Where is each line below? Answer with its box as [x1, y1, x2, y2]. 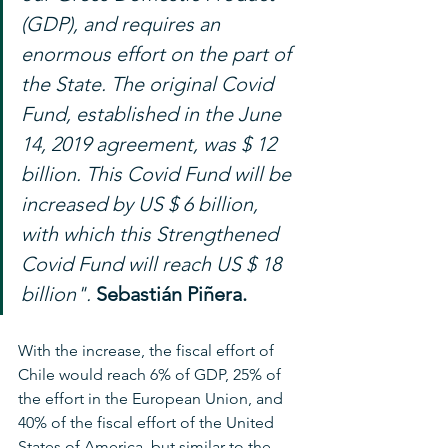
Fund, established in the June [21, 101, 286, 126]
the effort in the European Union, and [18, 388, 287, 408]
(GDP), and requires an [21, 11, 225, 36]
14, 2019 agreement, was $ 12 [21, 131, 281, 156]
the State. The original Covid [21, 71, 278, 96]
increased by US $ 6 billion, [21, 191, 263, 216]
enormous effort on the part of [21, 41, 296, 66]
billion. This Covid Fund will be [21, 161, 296, 186]
